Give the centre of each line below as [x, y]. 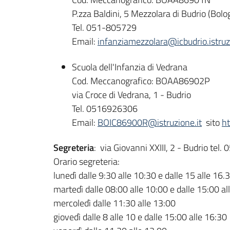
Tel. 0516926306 [105, 108]
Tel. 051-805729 [104, 28]
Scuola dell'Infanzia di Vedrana [130, 67]
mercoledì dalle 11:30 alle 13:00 [114, 203]
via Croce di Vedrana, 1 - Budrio [131, 94]
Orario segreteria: [88, 162]
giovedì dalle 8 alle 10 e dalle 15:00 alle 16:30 [140, 217]
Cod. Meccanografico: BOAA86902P [141, 81]
